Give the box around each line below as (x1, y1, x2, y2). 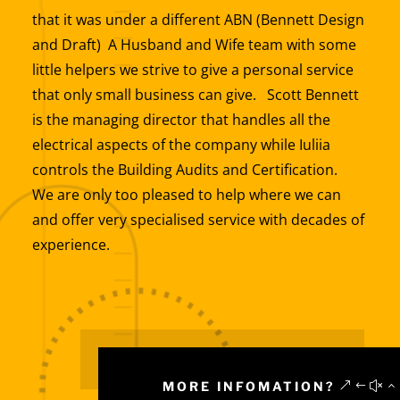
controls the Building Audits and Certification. (31, 160, 348, 180)
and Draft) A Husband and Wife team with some (31, 35, 356, 55)
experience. (31, 235, 110, 255)
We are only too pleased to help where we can (31, 185, 341, 205)
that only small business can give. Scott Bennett (31, 85, 359, 105)
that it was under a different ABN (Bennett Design (31, 10, 364, 30)
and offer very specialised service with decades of (31, 210, 364, 230)
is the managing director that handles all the (31, 110, 330, 130)
